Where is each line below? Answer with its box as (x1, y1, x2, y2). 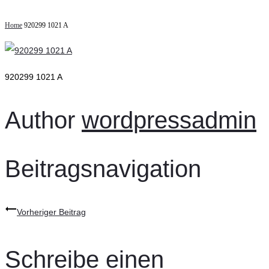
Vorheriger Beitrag (17, 207, 86, 217)
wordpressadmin (82, 106, 256, 133)
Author (5, 106, 75, 133)
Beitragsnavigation (5, 155, 201, 182)
